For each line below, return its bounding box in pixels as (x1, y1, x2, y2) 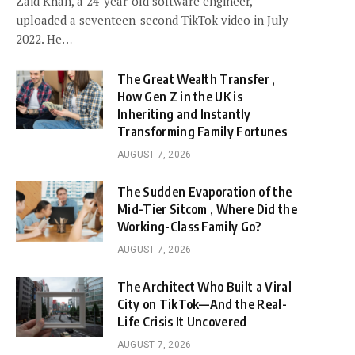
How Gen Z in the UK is (117, 89, 243, 105)
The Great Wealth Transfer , (117, 71, 276, 88)
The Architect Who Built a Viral (117, 279, 292, 296)
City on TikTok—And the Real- (117, 296, 287, 313)
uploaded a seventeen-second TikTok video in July (16, 12, 288, 29)
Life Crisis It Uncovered (117, 314, 247, 330)
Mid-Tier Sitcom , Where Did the (117, 201, 297, 218)
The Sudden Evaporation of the (117, 184, 292, 200)
